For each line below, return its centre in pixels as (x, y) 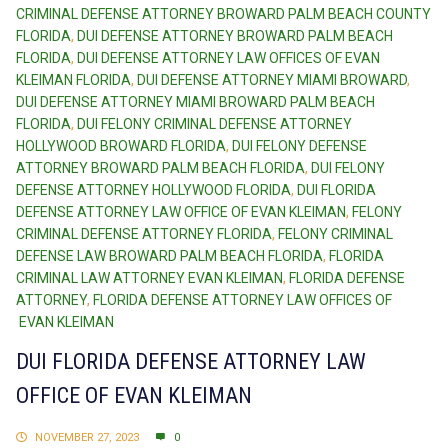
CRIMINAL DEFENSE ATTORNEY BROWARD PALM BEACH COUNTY (223, 14)
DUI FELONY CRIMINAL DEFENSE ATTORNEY (214, 124)
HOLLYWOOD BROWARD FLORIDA (121, 146)
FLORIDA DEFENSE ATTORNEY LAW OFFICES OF (242, 300)
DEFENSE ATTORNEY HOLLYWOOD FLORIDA (153, 190)
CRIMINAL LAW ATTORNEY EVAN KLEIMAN (149, 278)
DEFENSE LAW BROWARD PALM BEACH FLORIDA (169, 256)
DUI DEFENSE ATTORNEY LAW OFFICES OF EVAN (228, 58)
